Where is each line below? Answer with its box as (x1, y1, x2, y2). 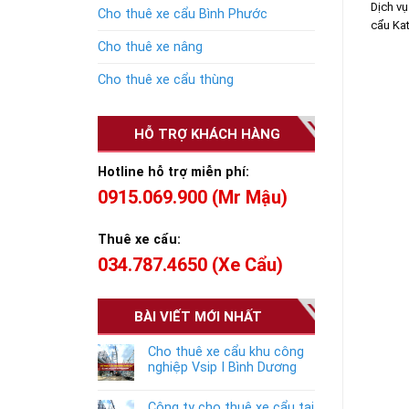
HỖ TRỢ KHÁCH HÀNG (134, 125, 280, 142)
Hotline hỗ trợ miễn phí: (98, 163, 253, 180)
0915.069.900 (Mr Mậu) (98, 185, 288, 208)
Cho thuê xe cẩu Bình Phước (98, 6, 267, 23)
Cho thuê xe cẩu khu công (148, 344, 304, 361)
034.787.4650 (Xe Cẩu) (98, 253, 283, 276)
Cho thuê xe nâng (98, 39, 203, 56)
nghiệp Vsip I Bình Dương (148, 360, 297, 376)
